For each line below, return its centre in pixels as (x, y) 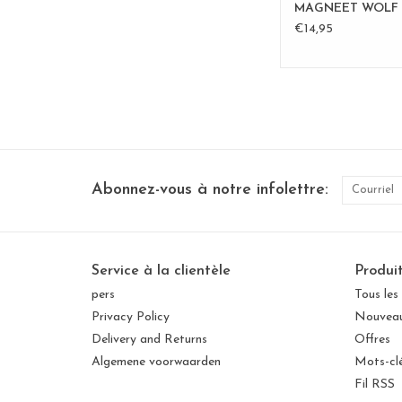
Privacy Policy (131, 317)
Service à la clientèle (161, 271)
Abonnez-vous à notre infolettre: (210, 189)
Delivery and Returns (149, 339)
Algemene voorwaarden (156, 362)
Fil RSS (374, 384)
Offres (372, 339)
